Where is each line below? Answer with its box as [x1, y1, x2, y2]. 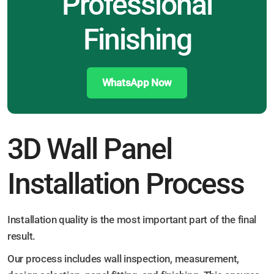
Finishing [83, 23, 191, 57]
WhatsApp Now [102, 76, 172, 89]
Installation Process [7, 167, 244, 202]
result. [7, 230, 35, 243]
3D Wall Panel [7, 132, 172, 167]
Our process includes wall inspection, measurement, [7, 253, 240, 265]
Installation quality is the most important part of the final [7, 213, 257, 226]
